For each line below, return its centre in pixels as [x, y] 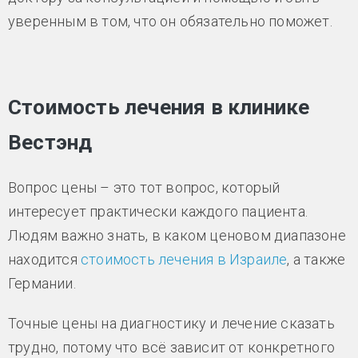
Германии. [44, 283]
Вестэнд [50, 142]
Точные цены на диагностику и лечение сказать [171, 323]
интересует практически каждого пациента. [158, 211]
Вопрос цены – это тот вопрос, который [144, 187]
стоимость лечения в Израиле [184, 259]
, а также [316, 259]
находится [44, 259]
